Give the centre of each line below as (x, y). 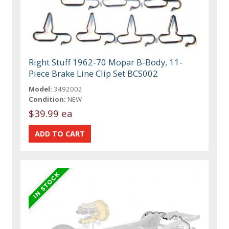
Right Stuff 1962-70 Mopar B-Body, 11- (106, 62)
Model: (41, 89)
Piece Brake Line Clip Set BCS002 (94, 74)
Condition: (48, 99)
